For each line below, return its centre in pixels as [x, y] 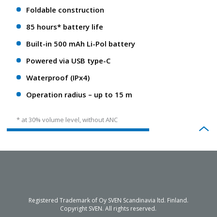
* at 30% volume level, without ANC [67, 120]
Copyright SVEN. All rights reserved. [108, 208]
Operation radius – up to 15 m [79, 95]
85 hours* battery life [65, 27]
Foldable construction [65, 10]
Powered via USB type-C [68, 61]
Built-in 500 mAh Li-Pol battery [81, 44]
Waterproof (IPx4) [58, 78]
